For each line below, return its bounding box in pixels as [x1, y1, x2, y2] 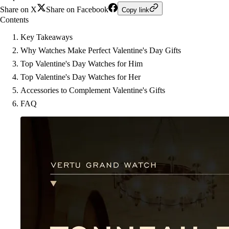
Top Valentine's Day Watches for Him [20, 59, 143, 68]
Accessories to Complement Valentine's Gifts [20, 86, 165, 95]
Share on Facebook [46, 5, 108, 14]
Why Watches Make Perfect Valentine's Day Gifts [20, 46, 181, 55]
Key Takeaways [20, 33, 73, 41]
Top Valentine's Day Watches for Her [20, 73, 141, 81]
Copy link [122, 6, 149, 14]
